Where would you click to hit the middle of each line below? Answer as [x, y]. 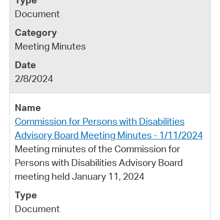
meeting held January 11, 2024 [79, 176]
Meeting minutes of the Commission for [97, 149]
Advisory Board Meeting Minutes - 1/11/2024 [109, 135]
